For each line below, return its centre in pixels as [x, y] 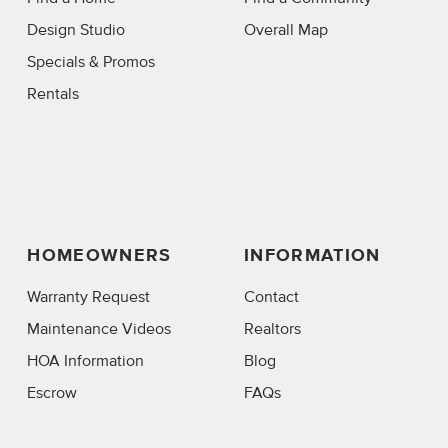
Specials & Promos [91, 62]
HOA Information [86, 360]
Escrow [52, 392]
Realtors [272, 328]
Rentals [53, 94]
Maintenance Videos [99, 328]
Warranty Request [89, 296]
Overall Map [285, 30]
